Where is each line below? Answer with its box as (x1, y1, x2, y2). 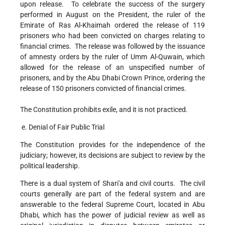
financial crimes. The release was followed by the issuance (20, 42, 205, 51)
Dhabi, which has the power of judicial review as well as (20, 211, 205, 219)
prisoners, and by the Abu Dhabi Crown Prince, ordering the (20, 74, 205, 82)
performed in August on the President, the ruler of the (20, 11, 205, 19)
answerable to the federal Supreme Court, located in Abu (20, 200, 205, 209)
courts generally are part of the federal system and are (20, 190, 205, 198)
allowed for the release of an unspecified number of (20, 63, 205, 72)
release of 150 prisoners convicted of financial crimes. (20, 84, 186, 93)
